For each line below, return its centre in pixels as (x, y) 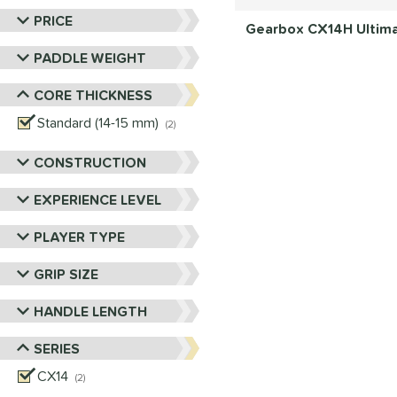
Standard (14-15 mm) (98, 122)
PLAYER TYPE (79, 237)
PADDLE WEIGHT (90, 58)
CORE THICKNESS (93, 95)
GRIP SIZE (66, 274)
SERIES (57, 348)
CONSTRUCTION (90, 162)
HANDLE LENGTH (90, 311)
